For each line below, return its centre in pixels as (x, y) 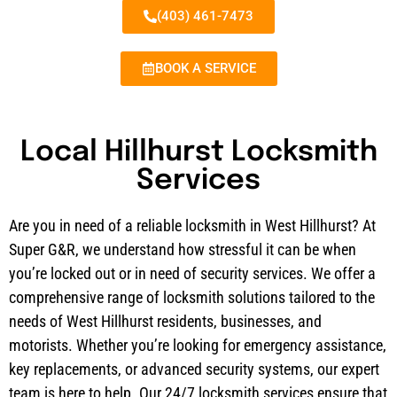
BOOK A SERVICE (205, 68)
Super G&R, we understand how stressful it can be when (183, 249)
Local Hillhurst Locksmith (198, 152)
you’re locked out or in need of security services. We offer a (192, 273)
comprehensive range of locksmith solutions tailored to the (192, 297)
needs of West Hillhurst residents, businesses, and (165, 321)
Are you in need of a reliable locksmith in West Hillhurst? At (192, 225)
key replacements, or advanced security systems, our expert (194, 369)
